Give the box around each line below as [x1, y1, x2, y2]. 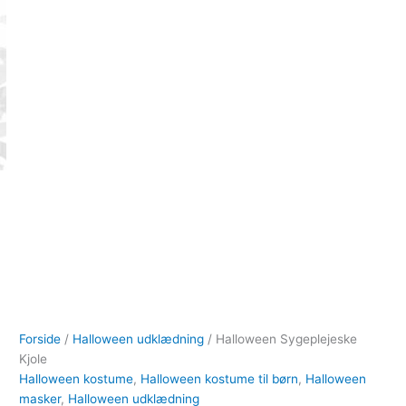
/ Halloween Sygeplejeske [204, 332, 358, 347]
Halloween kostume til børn [140, 372, 299, 387]
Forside [19, 332, 62, 347]
